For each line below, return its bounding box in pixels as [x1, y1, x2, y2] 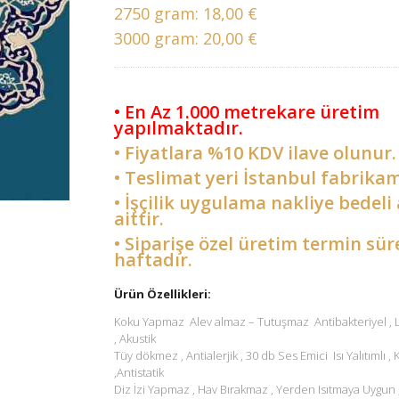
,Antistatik [114, 363, 167, 380]
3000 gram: [114, 27, 203, 49]
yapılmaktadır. [114, 115, 243, 140]
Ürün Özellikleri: [114, 285, 211, 302]
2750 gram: [114, 2, 203, 24]
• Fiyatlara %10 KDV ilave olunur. [114, 140, 396, 165]
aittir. [114, 206, 164, 231]
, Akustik [114, 330, 159, 346]
